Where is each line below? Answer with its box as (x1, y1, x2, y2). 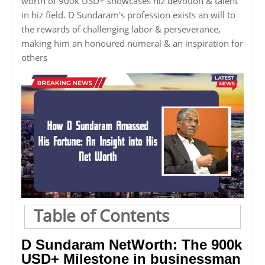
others (21, 51, 47, 63)
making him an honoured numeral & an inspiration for (21, 37, 243, 49)
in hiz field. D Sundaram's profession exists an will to (21, 8, 235, 21)
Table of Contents (34, 204, 169, 227)
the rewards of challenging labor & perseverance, (21, 22, 221, 35)
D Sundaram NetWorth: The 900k (21, 237, 242, 253)
